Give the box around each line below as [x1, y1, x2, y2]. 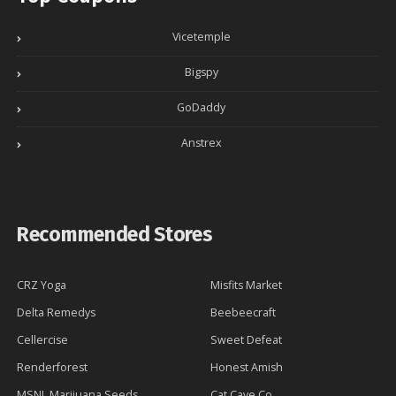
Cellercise [17, 331, 68, 347]
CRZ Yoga [17, 277, 66, 293]
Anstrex [180, 135, 222, 151]
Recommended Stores [17, 222, 213, 247]
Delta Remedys [17, 304, 95, 320]
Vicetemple [171, 29, 231, 45]
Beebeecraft [210, 304, 276, 320]
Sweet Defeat [210, 331, 282, 347]
